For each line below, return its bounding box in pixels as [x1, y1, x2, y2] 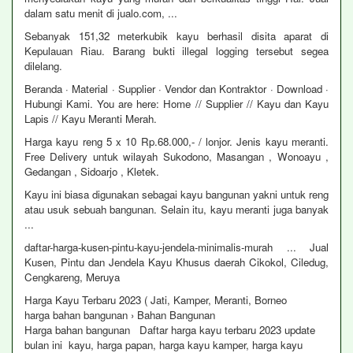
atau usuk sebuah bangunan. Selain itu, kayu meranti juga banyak [24, 202, 329, 217]
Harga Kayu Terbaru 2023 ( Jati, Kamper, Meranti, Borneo [24, 292, 290, 307]
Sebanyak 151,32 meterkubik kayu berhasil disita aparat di [24, 28, 329, 43]
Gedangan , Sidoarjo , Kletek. [24, 164, 159, 179]
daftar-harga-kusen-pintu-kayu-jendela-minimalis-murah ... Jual [24, 240, 329, 255]
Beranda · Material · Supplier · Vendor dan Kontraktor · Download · [24, 81, 329, 96]
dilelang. [24, 58, 62, 73]
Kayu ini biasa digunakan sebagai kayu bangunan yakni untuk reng [24, 187, 329, 202]
